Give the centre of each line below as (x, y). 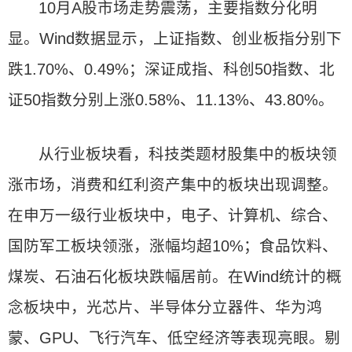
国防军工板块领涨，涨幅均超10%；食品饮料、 (173, 246)
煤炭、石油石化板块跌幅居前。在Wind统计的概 (175, 277)
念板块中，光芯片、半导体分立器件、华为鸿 (165, 307)
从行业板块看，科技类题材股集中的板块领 (188, 154)
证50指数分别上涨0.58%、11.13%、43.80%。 (171, 100)
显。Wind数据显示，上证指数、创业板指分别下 (175, 38)
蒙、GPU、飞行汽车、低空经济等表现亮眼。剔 (174, 338)
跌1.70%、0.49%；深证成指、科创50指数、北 (171, 69)
